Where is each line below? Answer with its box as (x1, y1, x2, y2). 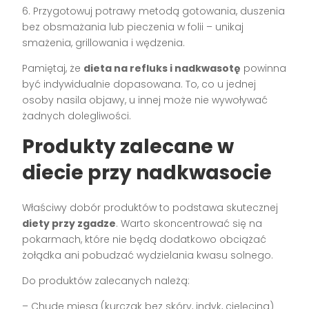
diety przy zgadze (22, 216, 117, 230)
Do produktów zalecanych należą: (22, 273, 190, 288)
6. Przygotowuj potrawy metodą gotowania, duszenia (22, 3, 286, 18)
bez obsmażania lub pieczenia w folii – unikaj (22, 19, 244, 34)
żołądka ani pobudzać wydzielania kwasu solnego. (22, 248, 274, 262)
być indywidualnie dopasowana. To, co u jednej (22, 77, 257, 91)
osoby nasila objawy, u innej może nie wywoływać (22, 92, 268, 107)
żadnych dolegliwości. (22, 108, 132, 123)
